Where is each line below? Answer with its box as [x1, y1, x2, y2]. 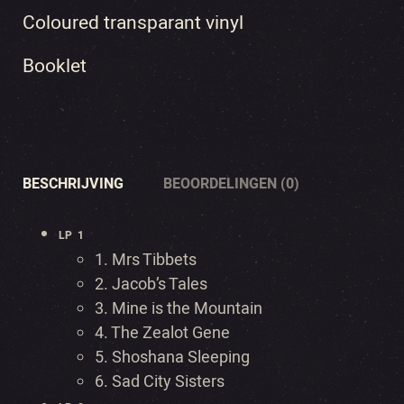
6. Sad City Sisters [95, 370, 225, 394]
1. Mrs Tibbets [95, 248, 197, 272]
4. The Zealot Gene [95, 321, 230, 345]
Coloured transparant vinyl [23, 9, 243, 37]
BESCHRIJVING [23, 173, 124, 195]
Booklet [23, 52, 87, 80]
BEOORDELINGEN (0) [163, 173, 299, 195]
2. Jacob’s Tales [95, 272, 207, 297]
